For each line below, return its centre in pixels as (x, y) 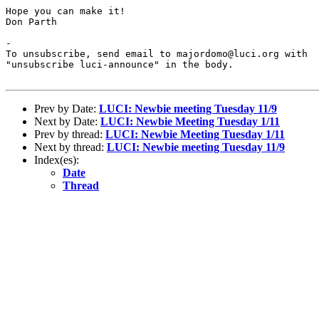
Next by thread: (70, 147)
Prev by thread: (70, 134)
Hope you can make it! (66, 11)
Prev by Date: (67, 108)
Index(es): (57, 159)
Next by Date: (67, 121)
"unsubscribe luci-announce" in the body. (120, 64)
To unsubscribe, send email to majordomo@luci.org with (157, 53)
